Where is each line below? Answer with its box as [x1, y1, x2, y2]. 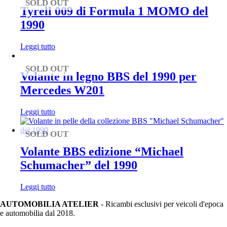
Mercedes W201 [20, 84, 104, 97]
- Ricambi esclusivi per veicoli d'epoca [99, 200, 223, 209]
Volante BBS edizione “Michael [20, 145, 183, 159]
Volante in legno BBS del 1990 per [20, 70, 197, 84]
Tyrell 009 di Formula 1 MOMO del [20, 4, 208, 18]
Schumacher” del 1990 [20, 159, 137, 172]
